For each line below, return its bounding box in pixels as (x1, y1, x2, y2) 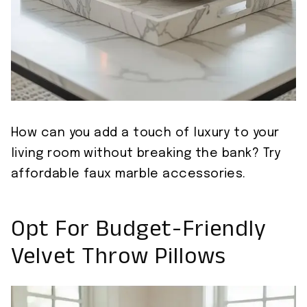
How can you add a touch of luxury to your (11, 127, 280, 140)
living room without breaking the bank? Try (11, 147, 281, 160)
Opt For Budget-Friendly (11, 213, 267, 253)
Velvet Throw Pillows (11, 241, 226, 280)
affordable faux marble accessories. (11, 168, 246, 181)
